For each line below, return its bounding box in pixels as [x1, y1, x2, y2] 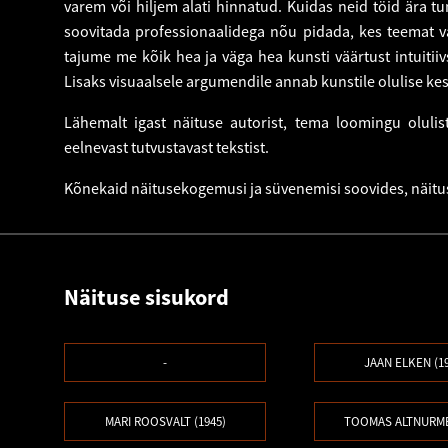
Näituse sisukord [64, 282, 229, 311]
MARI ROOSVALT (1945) [104, 412, 226, 430]
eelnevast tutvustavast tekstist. [64, 136, 272, 157]
